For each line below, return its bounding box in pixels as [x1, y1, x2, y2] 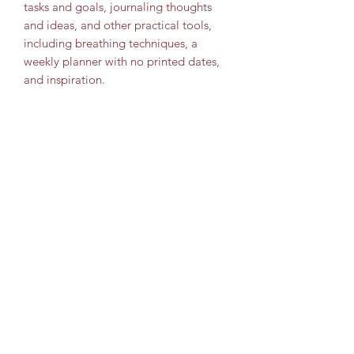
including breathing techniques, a [24, 36, 198, 51]
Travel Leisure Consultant [34, 162, 219, 185]
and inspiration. [24, 72, 105, 88]
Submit [104, 284, 149, 303]
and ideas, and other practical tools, [24, 17, 212, 33]
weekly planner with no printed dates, [24, 54, 220, 70]
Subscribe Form [62, 213, 190, 239]
